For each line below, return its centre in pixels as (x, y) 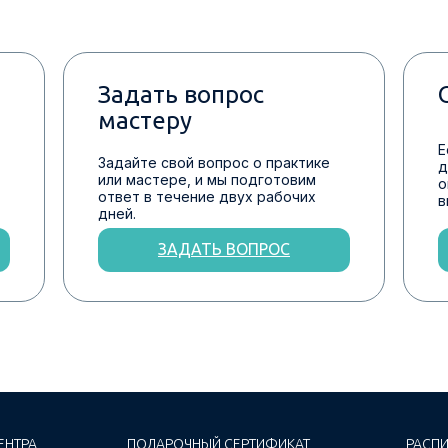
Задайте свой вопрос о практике (214, 162)
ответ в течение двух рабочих (207, 196)
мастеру (145, 120)
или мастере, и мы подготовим (207, 179)
